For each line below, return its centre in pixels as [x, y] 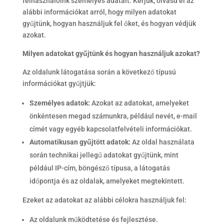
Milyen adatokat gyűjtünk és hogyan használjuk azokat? [111, 54]
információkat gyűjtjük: [59, 84]
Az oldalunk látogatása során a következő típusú [99, 72]
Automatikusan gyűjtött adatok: [80, 142]
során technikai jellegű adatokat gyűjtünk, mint [104, 155]
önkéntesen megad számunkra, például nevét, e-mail [113, 116]
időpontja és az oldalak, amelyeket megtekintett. [107, 181]
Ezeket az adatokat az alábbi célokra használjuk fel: [104, 200]
